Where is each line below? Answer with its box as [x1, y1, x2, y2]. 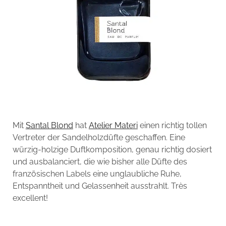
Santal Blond [25, 120, 73, 130]
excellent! [12, 193, 48, 203]
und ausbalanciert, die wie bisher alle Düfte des [12, 156, 187, 166]
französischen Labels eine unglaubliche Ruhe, [12, 168, 182, 179]
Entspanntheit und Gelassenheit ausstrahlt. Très [12, 181, 187, 191]
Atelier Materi [88, 120, 138, 130]
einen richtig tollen [137, 120, 207, 130]
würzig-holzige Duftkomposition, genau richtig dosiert [12, 144, 212, 154]
